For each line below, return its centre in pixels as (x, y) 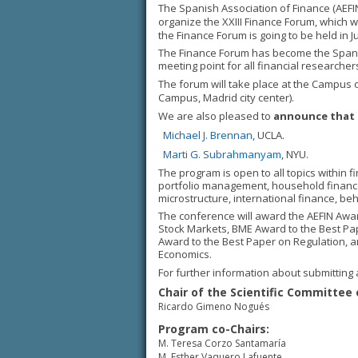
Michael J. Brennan (208, 135)
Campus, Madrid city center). (226, 97)
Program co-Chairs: (214, 329)
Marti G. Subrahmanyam (222, 154)
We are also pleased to (216, 116)
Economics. (185, 254)
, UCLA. (268, 135)
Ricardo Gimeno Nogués (214, 306)
